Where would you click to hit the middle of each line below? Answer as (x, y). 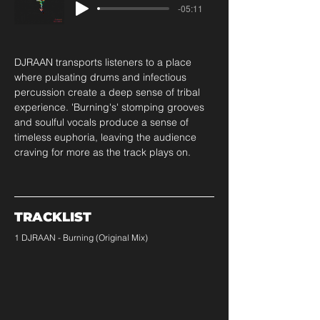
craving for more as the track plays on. (102, 152)
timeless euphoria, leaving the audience (107, 137)
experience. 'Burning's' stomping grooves (111, 107)
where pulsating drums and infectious (102, 77)
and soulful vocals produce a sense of (103, 122)
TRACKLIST (53, 217)
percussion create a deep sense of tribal (109, 92)
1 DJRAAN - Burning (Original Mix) (81, 237)
